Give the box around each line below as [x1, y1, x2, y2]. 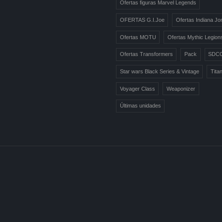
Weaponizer [166, 85, 195, 92]
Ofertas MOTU [119, 34, 156, 40]
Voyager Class [119, 85, 155, 92]
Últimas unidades [119, 103, 161, 109]
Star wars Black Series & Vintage [119, 68, 199, 74]
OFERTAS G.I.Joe [119, 17, 165, 23]
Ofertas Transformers [119, 51, 173, 57]
